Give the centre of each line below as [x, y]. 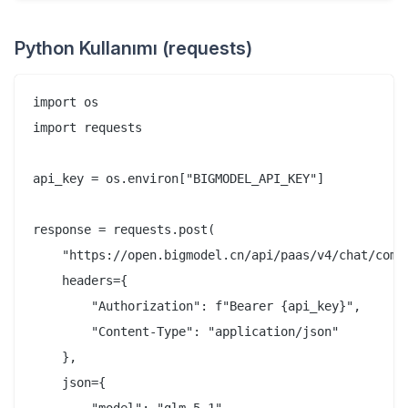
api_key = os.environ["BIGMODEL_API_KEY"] [178, 179]
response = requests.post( [124, 230]
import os [66, 102]
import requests [87, 128]
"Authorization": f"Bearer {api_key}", [197, 306]
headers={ [80, 281]
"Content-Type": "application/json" [186, 332]
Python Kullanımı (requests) [133, 49]
